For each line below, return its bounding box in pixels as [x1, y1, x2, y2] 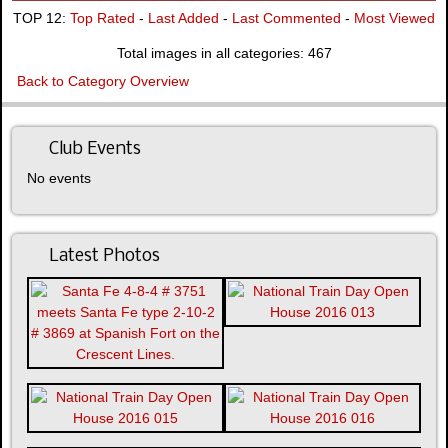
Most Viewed [354, 9, 435, 26]
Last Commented [232, 9, 341, 26]
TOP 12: [13, 9, 70, 26]
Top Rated [70, 9, 135, 26]
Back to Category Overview [17, 72, 189, 89]
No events [27, 169, 91, 186]
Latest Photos [49, 246, 160, 266]
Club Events [49, 139, 141, 159]
